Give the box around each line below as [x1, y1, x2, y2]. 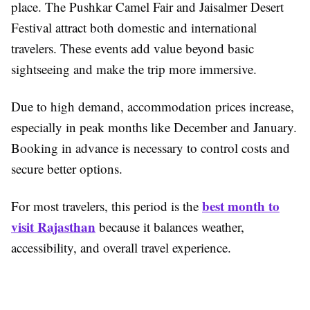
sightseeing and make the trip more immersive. [11, 60, 257, 78]
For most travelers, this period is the [11, 197, 202, 215]
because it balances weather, [95, 218, 244, 236]
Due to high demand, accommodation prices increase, [11, 98, 294, 116]
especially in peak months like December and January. [11, 118, 297, 136]
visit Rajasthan [11, 217, 95, 237]
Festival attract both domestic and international [11, 19, 257, 37]
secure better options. [11, 160, 122, 178]
